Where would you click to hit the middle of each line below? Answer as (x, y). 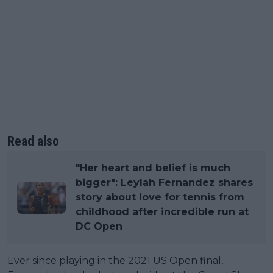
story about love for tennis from (160, 197)
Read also (33, 141)
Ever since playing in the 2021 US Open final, (115, 261)
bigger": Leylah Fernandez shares (164, 183)
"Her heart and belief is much (153, 168)
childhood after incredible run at (162, 212)
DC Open (99, 227)
